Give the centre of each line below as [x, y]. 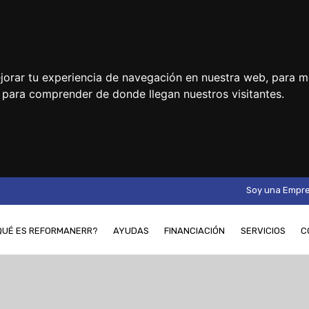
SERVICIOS [263, 230]
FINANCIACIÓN [195, 230]
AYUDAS [131, 230]
